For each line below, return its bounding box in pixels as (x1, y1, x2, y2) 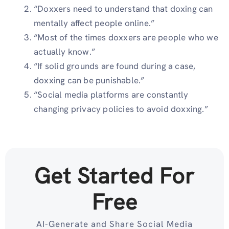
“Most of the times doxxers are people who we (34, 32, 218, 43)
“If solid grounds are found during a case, (34, 60, 196, 72)
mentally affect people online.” (34, 17, 155, 29)
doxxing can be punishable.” (34, 75, 145, 86)
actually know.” (34, 46, 95, 58)
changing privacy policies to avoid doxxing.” (34, 103, 208, 115)
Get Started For (34, 161, 195, 190)
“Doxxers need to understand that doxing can (34, 3, 213, 15)
